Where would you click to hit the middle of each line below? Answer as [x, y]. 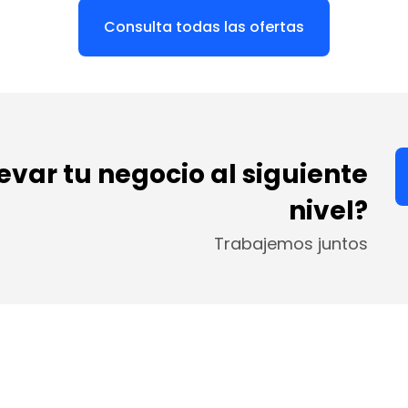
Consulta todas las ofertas [204, 26]
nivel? [329, 210]
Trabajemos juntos [291, 243]
